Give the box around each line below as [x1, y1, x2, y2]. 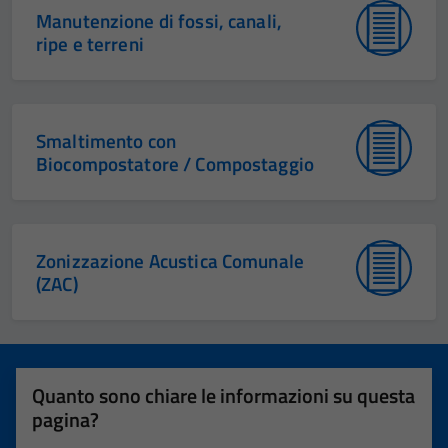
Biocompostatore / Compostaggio [36, 149, 315, 178]
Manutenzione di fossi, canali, [36, 6, 283, 35]
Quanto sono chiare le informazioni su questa [32, 380, 415, 411]
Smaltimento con [36, 126, 177, 155]
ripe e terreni [36, 29, 144, 58]
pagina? [32, 404, 99, 435]
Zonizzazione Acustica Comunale [36, 246, 305, 275]
